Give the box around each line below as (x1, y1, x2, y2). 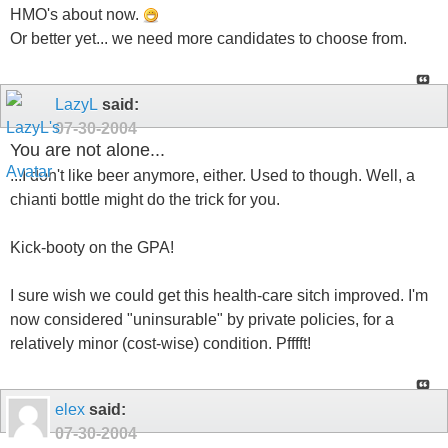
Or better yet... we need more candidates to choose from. (10, 29, 407, 47)
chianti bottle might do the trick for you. (10, 190, 280, 208)
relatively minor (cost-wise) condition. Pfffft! (10, 334, 311, 352)
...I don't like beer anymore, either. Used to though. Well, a (10, 166, 415, 184)
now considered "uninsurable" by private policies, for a (10, 310, 394, 328)
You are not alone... (10, 140, 165, 161)
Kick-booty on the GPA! (10, 238, 174, 256)
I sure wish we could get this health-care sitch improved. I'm (10, 286, 428, 304)
